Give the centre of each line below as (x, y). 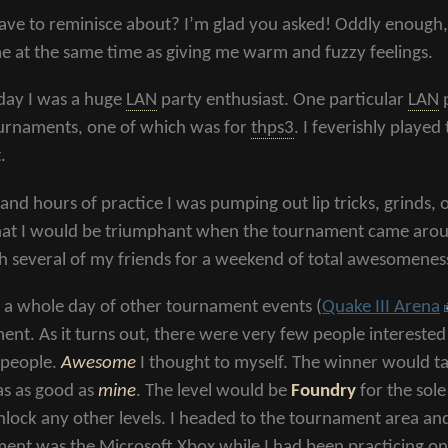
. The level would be (213, 391)
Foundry (323, 391)
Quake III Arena (381, 307)
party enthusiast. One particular (282, 101)
